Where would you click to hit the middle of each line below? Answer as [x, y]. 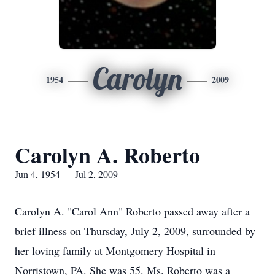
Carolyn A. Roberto [107, 155]
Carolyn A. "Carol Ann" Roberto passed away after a [132, 211]
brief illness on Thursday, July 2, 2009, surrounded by [135, 231]
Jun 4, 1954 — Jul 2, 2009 [66, 174]
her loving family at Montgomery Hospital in [115, 250]
